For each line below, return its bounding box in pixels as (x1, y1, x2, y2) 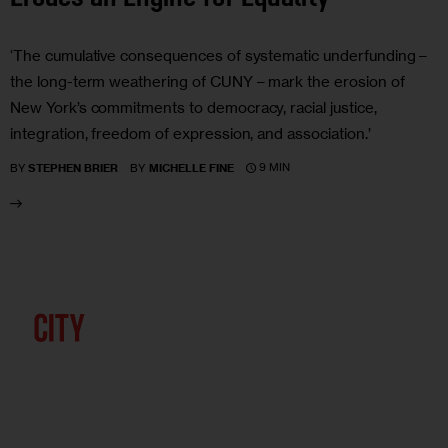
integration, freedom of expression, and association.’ (10, 123, 371, 143)
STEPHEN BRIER (28, 160, 119, 175)
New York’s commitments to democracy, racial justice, (10, 97, 377, 117)
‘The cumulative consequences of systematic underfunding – (10, 45, 428, 65)
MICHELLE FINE (148, 160, 234, 175)
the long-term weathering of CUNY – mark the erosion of (10, 71, 405, 91)
